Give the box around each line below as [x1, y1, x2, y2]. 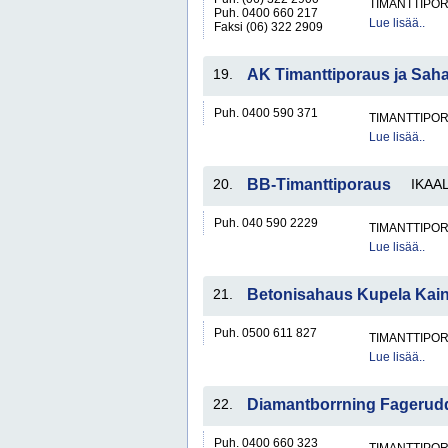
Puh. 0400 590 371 [214, 106, 318, 120]
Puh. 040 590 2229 [214, 216, 318, 230]
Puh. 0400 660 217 [214, 6, 318, 20]
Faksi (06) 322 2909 [214, 20, 323, 34]
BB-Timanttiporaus [247, 176, 391, 193]
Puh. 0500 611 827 [214, 326, 317, 340]
